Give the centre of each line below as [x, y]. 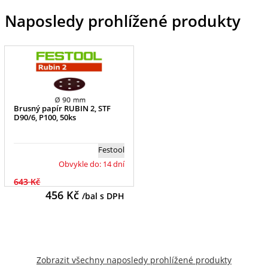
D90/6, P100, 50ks [45, 118]
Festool [111, 150]
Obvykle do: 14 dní [91, 164]
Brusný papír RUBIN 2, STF [63, 109]
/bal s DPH [103, 196]
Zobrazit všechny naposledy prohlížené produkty [134, 260]
